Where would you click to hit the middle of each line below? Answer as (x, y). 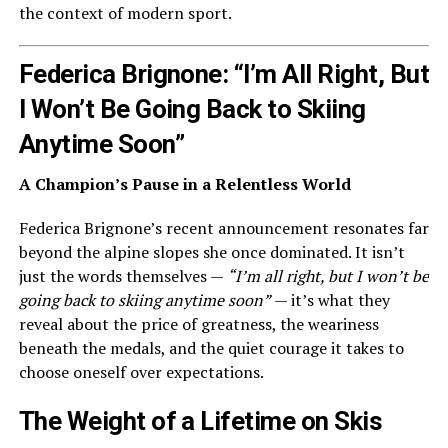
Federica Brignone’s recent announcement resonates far (223, 228)
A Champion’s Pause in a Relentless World (184, 184)
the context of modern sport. (125, 13)
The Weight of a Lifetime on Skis (200, 421)
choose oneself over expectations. (141, 372)
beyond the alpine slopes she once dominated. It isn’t (211, 252)
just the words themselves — (122, 276)
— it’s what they (330, 300)
